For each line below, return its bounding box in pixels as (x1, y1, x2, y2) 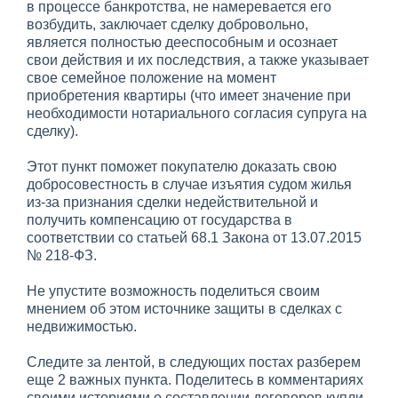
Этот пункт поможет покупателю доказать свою (27, 158, 337, 174)
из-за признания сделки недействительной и (27, 194, 318, 210)
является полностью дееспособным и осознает (27, 34, 338, 50)
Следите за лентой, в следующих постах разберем (27, 354, 361, 370)
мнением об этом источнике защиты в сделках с (27, 300, 342, 316)
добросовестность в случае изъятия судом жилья (27, 176, 352, 192)
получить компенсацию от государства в (27, 211, 292, 227)
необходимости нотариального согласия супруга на (27, 105, 367, 121)
